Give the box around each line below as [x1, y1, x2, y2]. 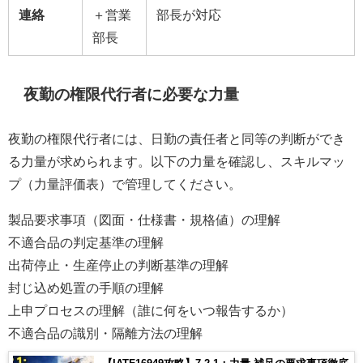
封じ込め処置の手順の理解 [8, 280, 164, 294]
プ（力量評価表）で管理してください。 [8, 177, 241, 190]
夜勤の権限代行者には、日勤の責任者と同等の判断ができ [8, 131, 345, 145]
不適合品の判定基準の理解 [8, 235, 164, 249]
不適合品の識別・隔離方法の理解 [8, 326, 203, 340]
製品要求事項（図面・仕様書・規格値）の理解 [8, 212, 280, 226]
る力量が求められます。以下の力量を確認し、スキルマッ [8, 154, 345, 168]
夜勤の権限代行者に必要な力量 [23, 86, 240, 102]
